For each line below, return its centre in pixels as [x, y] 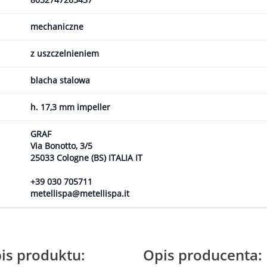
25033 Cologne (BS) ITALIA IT [86, 158]
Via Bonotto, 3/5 [61, 146]
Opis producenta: [203, 255]
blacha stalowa [60, 80]
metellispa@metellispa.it [80, 193]
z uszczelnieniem [65, 53]
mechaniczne [57, 27]
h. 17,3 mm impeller [70, 107]
